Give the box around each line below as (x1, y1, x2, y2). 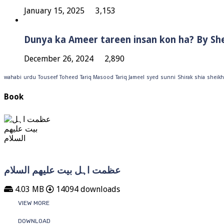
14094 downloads (54, 184, 120, 194)
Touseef (38, 74, 57, 81)
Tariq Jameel (115, 74, 144, 81)
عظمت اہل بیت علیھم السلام (4, 164, 120, 175)
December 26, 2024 (24, 54, 93, 64)
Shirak (177, 74, 192, 81)
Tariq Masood (80, 74, 113, 81)
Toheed (59, 74, 78, 81)
